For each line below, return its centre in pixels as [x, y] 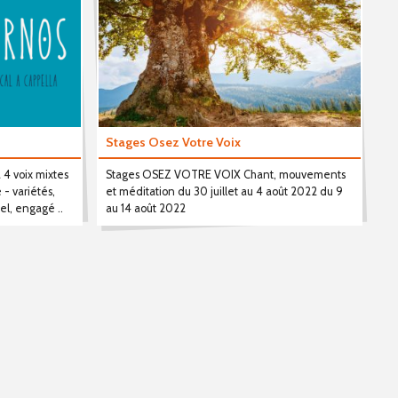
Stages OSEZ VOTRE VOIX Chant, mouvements [225, 175]
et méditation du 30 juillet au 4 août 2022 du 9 [224, 192]
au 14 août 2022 [145, 209]
